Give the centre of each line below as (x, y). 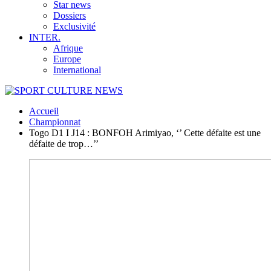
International (77, 70)
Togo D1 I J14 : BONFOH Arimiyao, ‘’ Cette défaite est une (145, 133)
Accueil (44, 111)
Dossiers (70, 15)
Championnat (55, 122)
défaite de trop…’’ (64, 144)
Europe (67, 59)
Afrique (68, 48)
